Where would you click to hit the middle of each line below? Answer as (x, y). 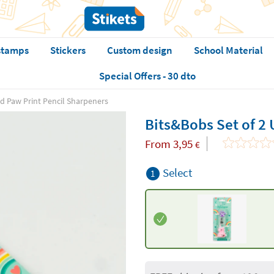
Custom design (139, 50)
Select (177, 172)
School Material (228, 50)
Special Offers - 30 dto (148, 76)
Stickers (68, 50)
